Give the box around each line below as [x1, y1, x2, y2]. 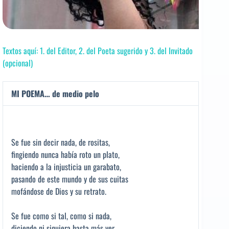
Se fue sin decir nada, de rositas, [11, 135, 110, 148]
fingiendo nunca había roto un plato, [11, 148, 120, 161]
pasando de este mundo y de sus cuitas [11, 172, 128, 185]
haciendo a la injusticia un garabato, [11, 160, 121, 173]
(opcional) [3, 56, 33, 69]
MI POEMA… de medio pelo [11, 87, 99, 100]
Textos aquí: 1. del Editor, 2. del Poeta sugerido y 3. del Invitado [3, 44, 193, 57]
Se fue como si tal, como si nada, [11, 209, 111, 222]
